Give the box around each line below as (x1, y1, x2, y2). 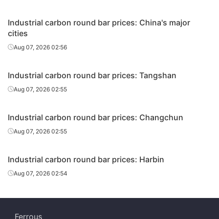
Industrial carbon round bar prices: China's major (8, 18, 190, 27)
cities (8, 28, 28, 38)
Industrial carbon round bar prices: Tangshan (8, 70, 176, 80)
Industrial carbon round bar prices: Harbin (8, 154, 164, 164)
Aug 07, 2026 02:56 (14, 44, 67, 51)
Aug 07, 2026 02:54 (14, 170, 67, 177)
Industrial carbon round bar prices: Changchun (8, 112, 183, 122)
